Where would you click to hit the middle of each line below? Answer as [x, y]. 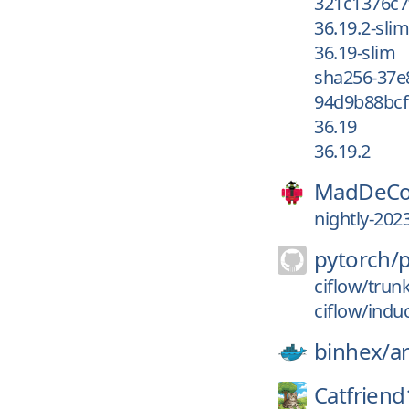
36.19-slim [355, 52]
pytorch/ [357, 259]
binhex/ [352, 351]
